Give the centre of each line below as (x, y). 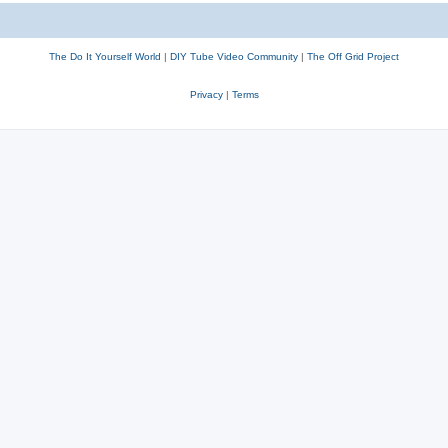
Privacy (206, 94)
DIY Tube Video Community (234, 56)
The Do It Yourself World (105, 56)
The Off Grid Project (353, 56)
